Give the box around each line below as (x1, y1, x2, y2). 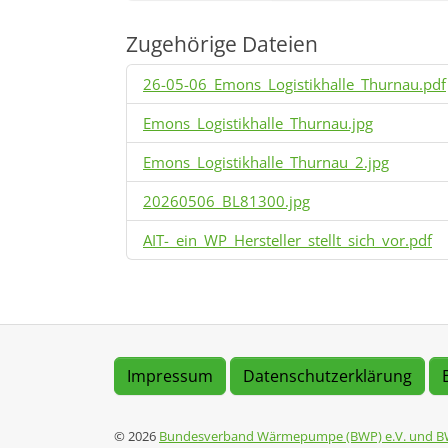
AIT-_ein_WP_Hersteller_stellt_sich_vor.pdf (143, 229, 432, 250)
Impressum (127, 364, 213, 387)
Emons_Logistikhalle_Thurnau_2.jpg (143, 151, 389, 172)
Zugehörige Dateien (126, 29, 318, 58)
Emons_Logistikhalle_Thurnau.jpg (143, 112, 373, 133)
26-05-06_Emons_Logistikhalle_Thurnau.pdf (143, 73, 446, 94)
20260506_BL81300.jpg (143, 190, 310, 211)
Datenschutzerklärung (243, 364, 412, 387)
